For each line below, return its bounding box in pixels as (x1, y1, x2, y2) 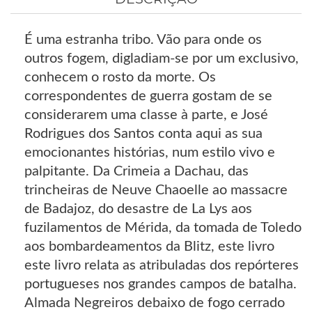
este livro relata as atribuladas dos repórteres (24, 258, 299, 273)
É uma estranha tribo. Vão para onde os (24, 33, 262, 47)
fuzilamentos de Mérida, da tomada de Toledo (24, 221, 302, 235)
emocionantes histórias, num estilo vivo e (24, 146, 275, 160)
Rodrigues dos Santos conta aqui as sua (24, 127, 263, 141)
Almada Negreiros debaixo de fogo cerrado (24, 296, 285, 311)
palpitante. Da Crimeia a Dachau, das (24, 164, 249, 179)
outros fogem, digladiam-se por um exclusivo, (24, 52, 299, 66)
